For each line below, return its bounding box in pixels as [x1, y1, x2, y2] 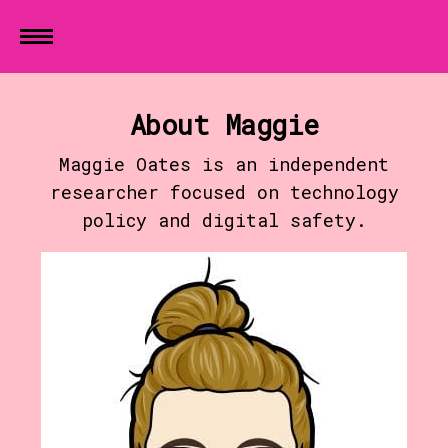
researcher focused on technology [49, 179, 399, 204]
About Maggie [129, 106, 319, 142]
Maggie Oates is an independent [59, 151, 389, 176]
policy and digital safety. [81, 207, 367, 232]
